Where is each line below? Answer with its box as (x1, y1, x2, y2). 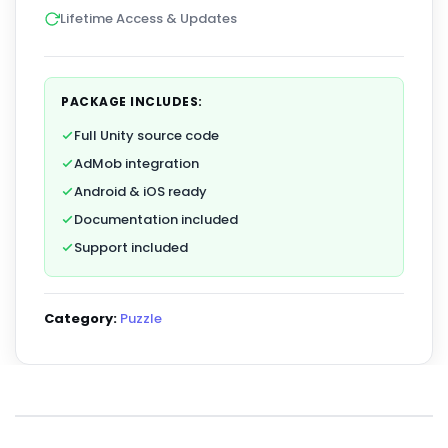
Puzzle (120, 308, 162, 328)
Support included (74, 237, 188, 257)
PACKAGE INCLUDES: (61, 92, 203, 110)
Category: (44, 308, 117, 328)
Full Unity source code (74, 125, 219, 145)
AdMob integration (74, 153, 199, 173)
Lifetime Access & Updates (60, 8, 237, 28)
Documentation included (74, 209, 238, 229)
